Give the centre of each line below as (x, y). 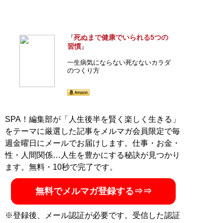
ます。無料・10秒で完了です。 (61, 167)
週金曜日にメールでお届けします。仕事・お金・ (93, 143)
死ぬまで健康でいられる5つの (121, 37)
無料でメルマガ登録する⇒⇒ (93, 191)
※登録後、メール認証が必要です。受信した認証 (93, 215)
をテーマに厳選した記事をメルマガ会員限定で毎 (93, 131)
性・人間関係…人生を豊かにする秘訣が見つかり (93, 155)
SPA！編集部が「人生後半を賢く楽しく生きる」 (93, 119)
